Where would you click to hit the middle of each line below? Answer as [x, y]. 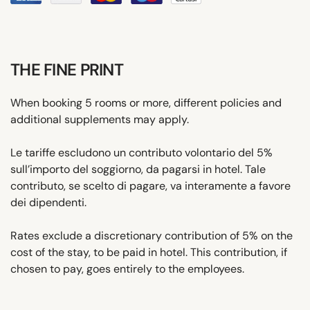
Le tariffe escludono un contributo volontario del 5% [142, 152]
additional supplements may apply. [100, 119]
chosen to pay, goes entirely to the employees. [127, 268]
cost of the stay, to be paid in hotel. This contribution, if [149, 252]
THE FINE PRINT [67, 69]
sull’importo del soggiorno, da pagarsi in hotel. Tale [138, 169]
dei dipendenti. [48, 202]
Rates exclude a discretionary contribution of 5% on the [152, 235]
